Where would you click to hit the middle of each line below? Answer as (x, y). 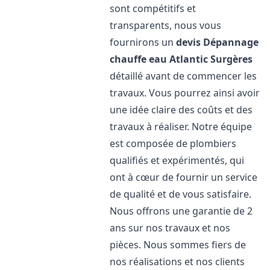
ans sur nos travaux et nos (170, 228)
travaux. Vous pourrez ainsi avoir (185, 93)
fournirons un (143, 42)
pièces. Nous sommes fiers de (178, 245)
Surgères (232, 59)
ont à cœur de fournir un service (184, 177)
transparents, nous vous (166, 25)
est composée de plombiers (173, 143)
